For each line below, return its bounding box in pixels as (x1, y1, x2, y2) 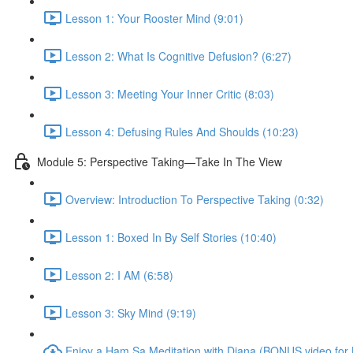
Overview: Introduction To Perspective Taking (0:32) (65, 191, 324, 207)
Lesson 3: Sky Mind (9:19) (65, 304, 196, 321)
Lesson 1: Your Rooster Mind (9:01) (65, 9, 243, 26)
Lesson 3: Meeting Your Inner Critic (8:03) (65, 85, 274, 102)
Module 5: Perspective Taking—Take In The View (37, 153, 282, 169)
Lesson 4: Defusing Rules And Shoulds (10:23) (65, 123, 299, 139)
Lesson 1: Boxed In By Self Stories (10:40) (65, 229, 277, 245)
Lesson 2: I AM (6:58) (65, 266, 173, 283)
